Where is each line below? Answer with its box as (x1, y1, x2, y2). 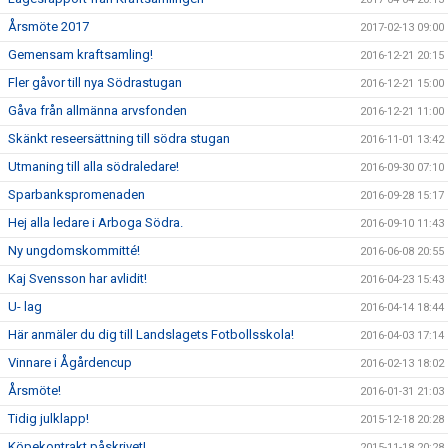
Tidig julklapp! (8, 411, 89, 426)
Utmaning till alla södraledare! (8, 159, 179, 174)
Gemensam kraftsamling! (8, 47, 153, 62)
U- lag (8, 299, 42, 314)
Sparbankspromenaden (8, 187, 145, 202)
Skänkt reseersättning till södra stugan (8, 131, 230, 146)
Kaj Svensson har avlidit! (8, 271, 147, 286)
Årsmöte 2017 (8, 19, 89, 34)
